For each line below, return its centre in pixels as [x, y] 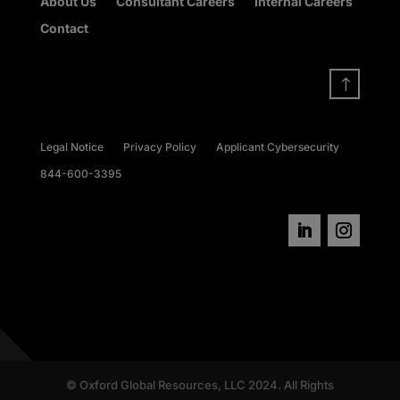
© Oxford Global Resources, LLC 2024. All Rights [200, 384]
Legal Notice [71, 146]
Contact [64, 28]
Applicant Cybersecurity [277, 146]
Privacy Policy [159, 146]
